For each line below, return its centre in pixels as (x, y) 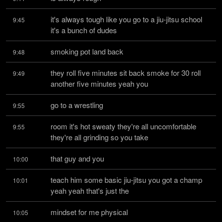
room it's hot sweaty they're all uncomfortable (123, 126)
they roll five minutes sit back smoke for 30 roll (126, 73)
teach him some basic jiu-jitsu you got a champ (126, 180)
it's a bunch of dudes (84, 30)
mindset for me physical (89, 212)
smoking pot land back (87, 51)
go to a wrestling (77, 105)
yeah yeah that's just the (90, 191)
